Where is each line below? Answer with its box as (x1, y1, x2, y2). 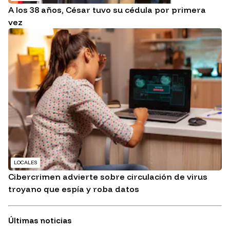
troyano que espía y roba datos (8, 184, 139, 195)
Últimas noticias (8, 216, 71, 226)
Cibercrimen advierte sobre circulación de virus (8, 171, 207, 182)
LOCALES (14, 159, 37, 166)
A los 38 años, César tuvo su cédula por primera (8, 4, 206, 15)
